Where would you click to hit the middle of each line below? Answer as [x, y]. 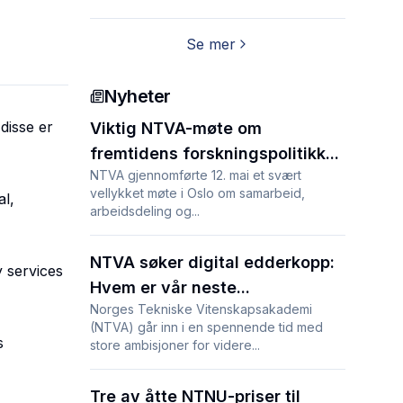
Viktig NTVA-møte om [176, 128]
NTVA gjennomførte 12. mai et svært [196, 175]
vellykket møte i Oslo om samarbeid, [197, 193]
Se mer [210, 44]
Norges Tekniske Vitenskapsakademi [201, 309]
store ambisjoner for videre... [175, 345]
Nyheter [138, 96]
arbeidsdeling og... [145, 211]
